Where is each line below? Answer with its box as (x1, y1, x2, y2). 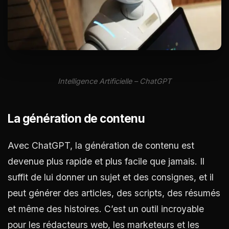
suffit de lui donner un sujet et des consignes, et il (8, 171, 214, 182)
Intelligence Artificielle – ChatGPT (58, 76, 171, 85)
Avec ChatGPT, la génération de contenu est (8, 140, 194, 151)
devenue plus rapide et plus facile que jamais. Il (8, 155, 204, 167)
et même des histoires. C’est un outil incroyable (8, 203, 204, 214)
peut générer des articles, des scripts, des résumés (8, 187, 220, 198)
